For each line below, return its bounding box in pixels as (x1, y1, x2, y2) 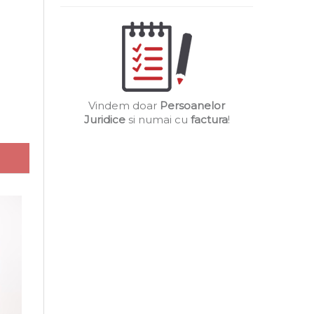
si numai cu (125, 113, 191, 126)
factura (190, 113, 228, 126)
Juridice (83, 113, 125, 126)
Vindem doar (88, 99, 160, 112)
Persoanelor (160, 99, 225, 112)
